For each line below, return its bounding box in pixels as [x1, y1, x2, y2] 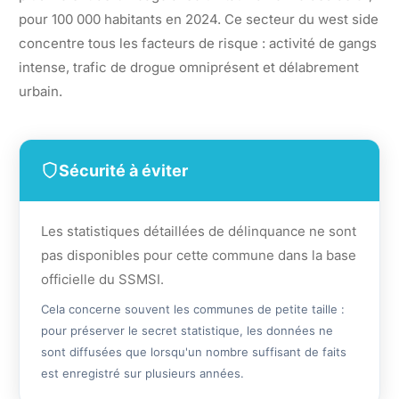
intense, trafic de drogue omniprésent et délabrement [19, 58, 359, 76]
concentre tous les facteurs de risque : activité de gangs [19, 34, 377, 52]
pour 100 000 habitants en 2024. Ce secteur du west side [19, 10, 379, 28]
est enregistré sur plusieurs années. [41, 365, 244, 380]
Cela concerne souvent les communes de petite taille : [41, 301, 345, 316]
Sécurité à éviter [59, 160, 188, 180]
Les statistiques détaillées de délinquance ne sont [41, 222, 356, 240]
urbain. [19, 82, 62, 100]
